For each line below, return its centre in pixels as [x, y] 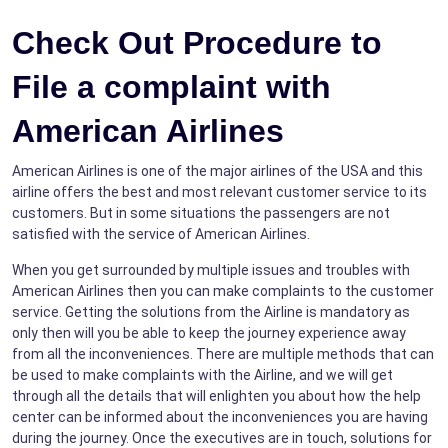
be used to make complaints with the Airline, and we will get [202, 374]
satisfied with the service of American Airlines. [162, 233]
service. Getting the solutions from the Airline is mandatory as [211, 311]
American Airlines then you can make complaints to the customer [223, 290]
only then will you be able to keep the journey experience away [209, 332]
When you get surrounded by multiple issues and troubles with [211, 269]
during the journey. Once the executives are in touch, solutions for [222, 437]
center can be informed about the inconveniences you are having [220, 416]
